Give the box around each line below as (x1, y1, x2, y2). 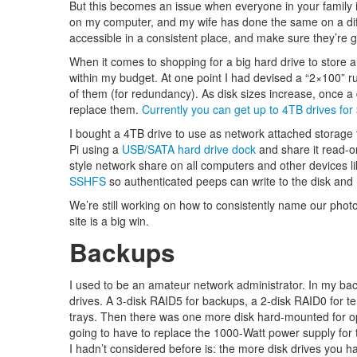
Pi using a (69, 141, 122, 157)
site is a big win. (69, 213, 149, 229)
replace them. (69, 101, 142, 117)
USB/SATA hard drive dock (122, 141, 256, 157)
